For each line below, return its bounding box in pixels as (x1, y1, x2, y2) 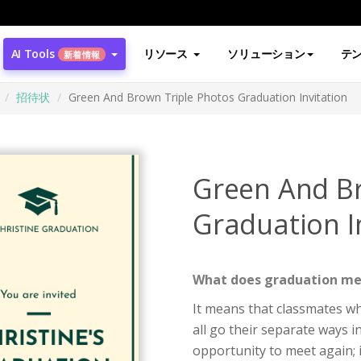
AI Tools (10, 46, 55, 61)
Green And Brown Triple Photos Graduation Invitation (68, 89, 347, 105)
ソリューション (227, 46, 305, 61)
